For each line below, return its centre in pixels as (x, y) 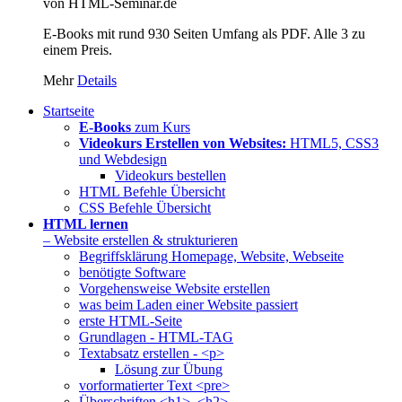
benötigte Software (132, 273)
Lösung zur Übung (169, 370)
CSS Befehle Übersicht (145, 208)
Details (97, 81)
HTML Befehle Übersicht (152, 192)
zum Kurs (161, 127)
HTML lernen (86, 224)
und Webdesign (123, 160)
